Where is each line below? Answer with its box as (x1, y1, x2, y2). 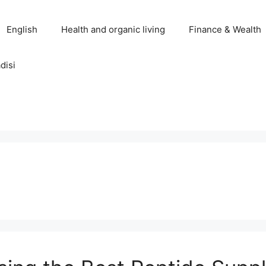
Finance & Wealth (189, 24, 261, 35)
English (7, 24, 37, 35)
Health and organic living (61, 24, 165, 35)
